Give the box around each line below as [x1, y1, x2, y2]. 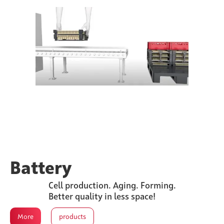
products [59, 213, 86, 220]
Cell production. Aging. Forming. [48, 181, 176, 190]
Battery [10, 159, 71, 178]
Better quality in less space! [48, 192, 155, 201]
